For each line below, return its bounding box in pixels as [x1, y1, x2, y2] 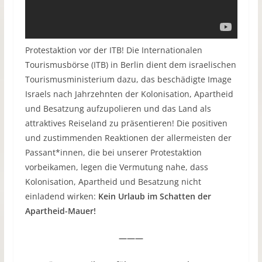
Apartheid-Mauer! [25, 205, 96, 217]
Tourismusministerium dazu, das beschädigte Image [25, 74, 232, 85]
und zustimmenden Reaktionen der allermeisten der [25, 132, 232, 144]
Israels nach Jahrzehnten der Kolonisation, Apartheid [25, 88, 233, 100]
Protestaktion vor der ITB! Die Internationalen [25, 44, 202, 56]
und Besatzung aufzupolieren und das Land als [25, 103, 211, 115]
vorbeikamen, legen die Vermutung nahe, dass [25, 161, 208, 173]
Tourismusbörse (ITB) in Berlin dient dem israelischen [25, 59, 236, 71]
